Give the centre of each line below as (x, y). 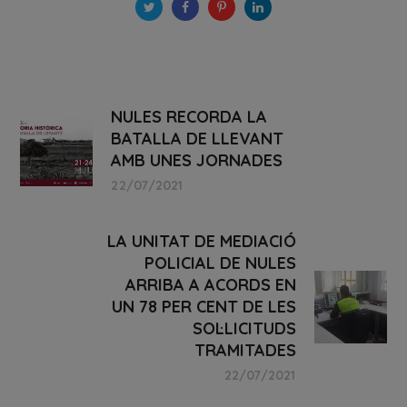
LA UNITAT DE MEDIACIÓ (201, 241)
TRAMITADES (245, 350)
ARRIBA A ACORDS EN (210, 284)
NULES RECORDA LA (189, 116)
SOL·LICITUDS (244, 328)
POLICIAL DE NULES (220, 263)
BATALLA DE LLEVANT (198, 138)
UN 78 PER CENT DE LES (203, 306)
